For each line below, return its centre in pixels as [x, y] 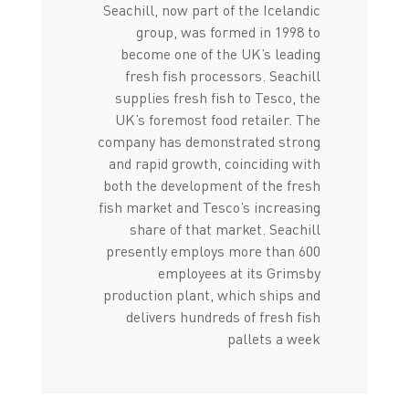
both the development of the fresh [212, 186]
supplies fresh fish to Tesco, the [218, 98]
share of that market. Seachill [225, 230]
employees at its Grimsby [240, 273]
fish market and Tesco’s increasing [210, 208]
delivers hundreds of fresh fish [224, 317]
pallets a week [274, 339]
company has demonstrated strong [210, 142]
